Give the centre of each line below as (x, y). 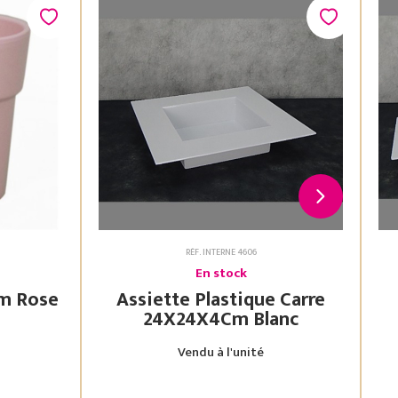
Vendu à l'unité (221, 352)
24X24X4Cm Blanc (276, 319)
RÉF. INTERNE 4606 (221, 252)
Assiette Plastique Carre (221, 300)
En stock (221, 273)
